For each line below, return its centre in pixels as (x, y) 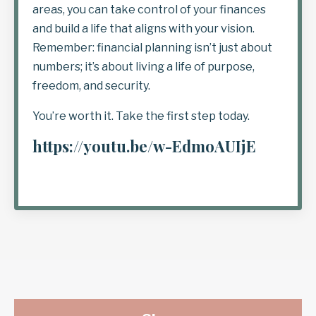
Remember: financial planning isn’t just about (152, 48)
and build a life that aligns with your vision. (144, 29)
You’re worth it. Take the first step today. (141, 116)
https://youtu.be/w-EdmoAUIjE (144, 146)
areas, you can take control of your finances (149, 10)
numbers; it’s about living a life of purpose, (144, 67)
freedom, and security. (91, 86)
